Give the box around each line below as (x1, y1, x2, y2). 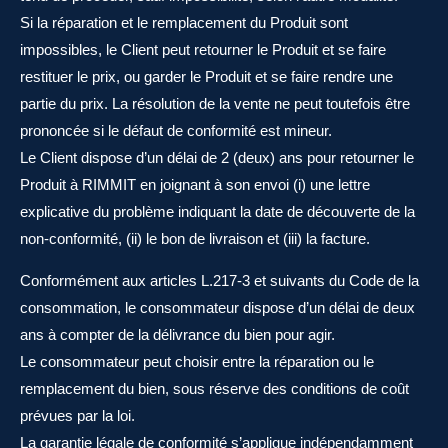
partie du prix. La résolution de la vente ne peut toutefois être (20, 95, 410, 112)
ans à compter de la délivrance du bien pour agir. (20, 326, 335, 343)
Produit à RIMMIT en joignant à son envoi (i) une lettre (20, 176, 370, 193)
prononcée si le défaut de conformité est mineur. (20, 122, 332, 139)
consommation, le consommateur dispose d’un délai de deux (20, 299, 415, 316)
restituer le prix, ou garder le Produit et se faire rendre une (20, 68, 393, 85)
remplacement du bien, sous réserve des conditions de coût (20, 380, 409, 397)
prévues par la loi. (20, 407, 135, 424)
